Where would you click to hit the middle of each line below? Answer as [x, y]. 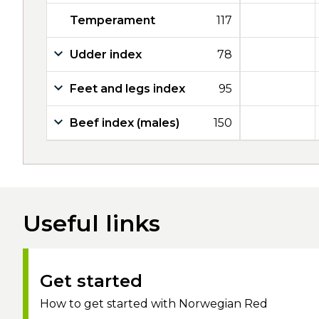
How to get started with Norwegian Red [154, 304]
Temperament [113, 20]
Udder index [106, 54]
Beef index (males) [125, 123]
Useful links [91, 223]
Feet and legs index [127, 89]
